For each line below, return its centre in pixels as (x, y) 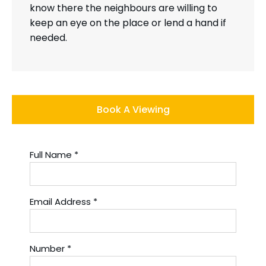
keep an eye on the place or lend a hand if (128, 23)
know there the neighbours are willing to (123, 8)
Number (47, 249)
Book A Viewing (133, 110)
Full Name (51, 155)
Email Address (60, 202)
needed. (48, 38)
